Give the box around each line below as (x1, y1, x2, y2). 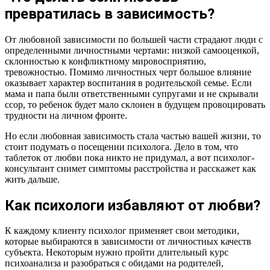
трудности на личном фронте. (5, 110, 127, 121)
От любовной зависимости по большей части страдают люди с (5, 34, 263, 45)
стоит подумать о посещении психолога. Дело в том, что (5, 141, 238, 152)
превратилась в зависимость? (5, 5, 215, 22)
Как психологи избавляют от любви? (5, 196, 260, 214)
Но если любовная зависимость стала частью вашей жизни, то (5, 130, 261, 141)
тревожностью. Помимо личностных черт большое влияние (5, 66, 251, 77)
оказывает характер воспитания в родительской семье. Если (5, 77, 252, 88)
